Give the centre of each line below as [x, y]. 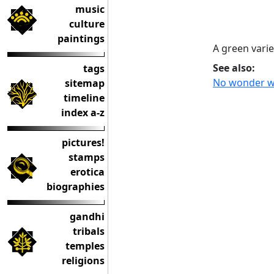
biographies [76, 187]
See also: [234, 68]
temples [85, 246]
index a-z [83, 113]
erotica [87, 172]
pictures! [83, 143]
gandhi [87, 217]
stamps [87, 157]
